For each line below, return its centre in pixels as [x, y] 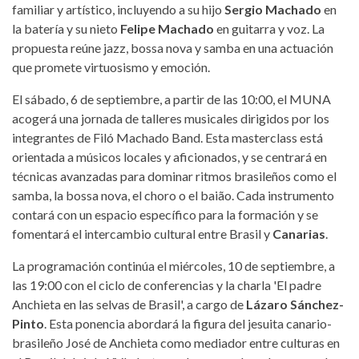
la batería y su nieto [65, 28]
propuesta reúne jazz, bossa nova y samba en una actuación [173, 47]
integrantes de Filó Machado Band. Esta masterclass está [167, 137]
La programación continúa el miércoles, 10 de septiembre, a [173, 265]
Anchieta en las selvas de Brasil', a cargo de [128, 304]
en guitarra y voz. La [269, 28]
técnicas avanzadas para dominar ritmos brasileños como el [174, 175]
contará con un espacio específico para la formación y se [165, 214]
